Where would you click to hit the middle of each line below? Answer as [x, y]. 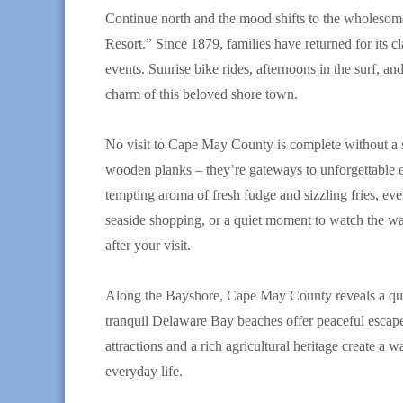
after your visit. [148, 246]
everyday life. [144, 372]
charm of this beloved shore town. [201, 94]
